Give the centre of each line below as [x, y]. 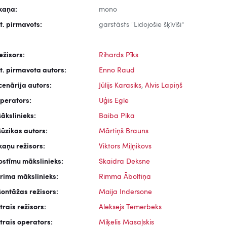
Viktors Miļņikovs [125, 146]
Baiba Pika [117, 116]
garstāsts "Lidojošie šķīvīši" [141, 25]
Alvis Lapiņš [163, 86]
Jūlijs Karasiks [120, 86]
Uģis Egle [113, 101]
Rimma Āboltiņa [125, 177]
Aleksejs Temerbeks [130, 207]
